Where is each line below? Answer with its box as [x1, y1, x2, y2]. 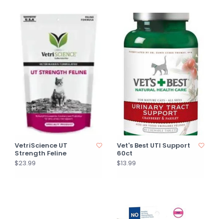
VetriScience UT [15, 141, 67, 151]
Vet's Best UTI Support [117, 141, 190, 151]
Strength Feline [15, 149, 66, 158]
